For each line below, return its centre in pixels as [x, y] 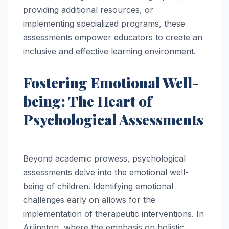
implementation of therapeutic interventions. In [113, 214]
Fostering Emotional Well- [111, 83]
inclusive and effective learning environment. [109, 51]
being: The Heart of [88, 101]
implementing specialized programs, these [104, 24]
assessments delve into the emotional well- [106, 173]
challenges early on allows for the [89, 200]
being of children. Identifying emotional [98, 186]
